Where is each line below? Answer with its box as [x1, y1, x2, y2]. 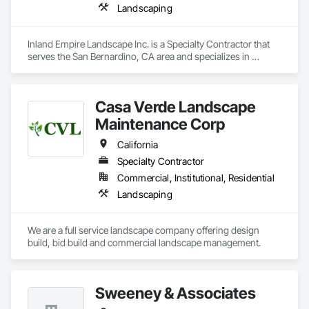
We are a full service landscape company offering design [28, 224, 259, 236]
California [117, 139, 159, 150]
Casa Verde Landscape [95, 97, 256, 116]
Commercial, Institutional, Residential [117, 172, 275, 183]
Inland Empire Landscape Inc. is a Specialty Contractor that [28, 38, 270, 50]
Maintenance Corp [95, 114, 225, 133]
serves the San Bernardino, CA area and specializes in [28, 50, 250, 62]
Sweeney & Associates [95, 283, 256, 302]
